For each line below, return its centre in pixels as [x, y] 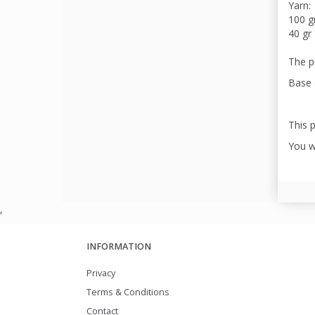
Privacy [101, 273]
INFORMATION [119, 246]
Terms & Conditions [128, 292]
